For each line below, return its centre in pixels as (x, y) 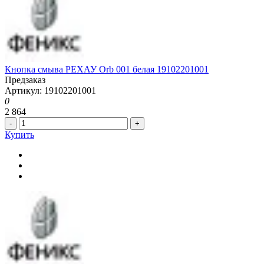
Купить (19, 135)
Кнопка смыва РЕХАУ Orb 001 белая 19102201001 (107, 70)
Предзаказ (25, 80)
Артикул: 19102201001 (50, 91)
